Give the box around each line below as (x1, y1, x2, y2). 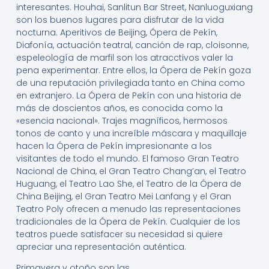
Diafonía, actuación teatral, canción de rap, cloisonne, (16, 38, 249, 51)
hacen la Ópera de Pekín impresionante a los (16, 139, 212, 152)
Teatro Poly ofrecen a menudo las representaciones (16, 202, 241, 215)
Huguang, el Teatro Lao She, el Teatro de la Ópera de (16, 177, 241, 190)
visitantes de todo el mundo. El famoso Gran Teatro (16, 152, 239, 165)
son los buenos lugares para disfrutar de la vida (16, 13, 224, 26)
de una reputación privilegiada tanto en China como (16, 76, 245, 89)
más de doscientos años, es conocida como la (16, 101, 223, 114)
